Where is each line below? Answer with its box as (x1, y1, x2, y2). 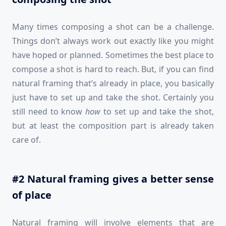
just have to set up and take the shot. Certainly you (12, 92, 214, 103)
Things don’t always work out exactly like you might (12, 35, 214, 47)
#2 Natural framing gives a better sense (12, 172, 214, 186)
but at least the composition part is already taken (12, 120, 214, 132)
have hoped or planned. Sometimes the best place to (12, 49, 214, 61)
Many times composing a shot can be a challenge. (12, 21, 214, 33)
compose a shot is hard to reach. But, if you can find (12, 64, 214, 75)
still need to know (12, 106, 86, 118)
